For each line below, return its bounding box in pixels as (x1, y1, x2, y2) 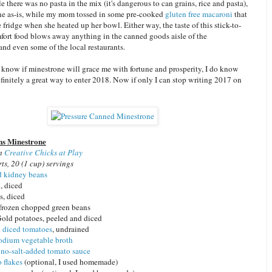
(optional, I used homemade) (22, 256, 118, 268)
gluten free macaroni (165, 8, 233, 20)
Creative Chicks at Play (4, 147, 83, 158)
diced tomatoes (2, 223, 52, 235)
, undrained (52, 223, 89, 235)
